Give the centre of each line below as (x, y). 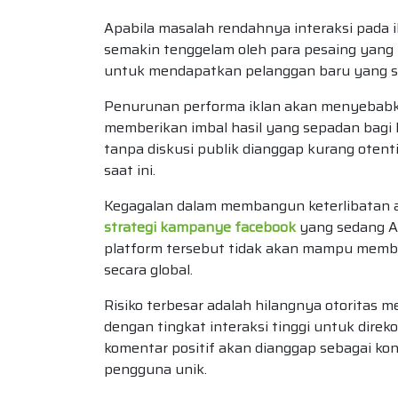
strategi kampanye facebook (200, 227)
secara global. (148, 269)
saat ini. (130, 170)
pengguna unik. (155, 369)
